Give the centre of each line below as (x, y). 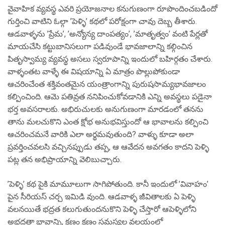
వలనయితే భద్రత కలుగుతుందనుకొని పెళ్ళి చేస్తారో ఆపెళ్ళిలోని (102, 209)
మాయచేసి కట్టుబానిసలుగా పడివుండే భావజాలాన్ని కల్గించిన (100, 46)
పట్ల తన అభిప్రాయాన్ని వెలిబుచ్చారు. (65, 159)
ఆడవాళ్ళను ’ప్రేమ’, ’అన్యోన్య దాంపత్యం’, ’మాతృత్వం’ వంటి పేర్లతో (108, 34)
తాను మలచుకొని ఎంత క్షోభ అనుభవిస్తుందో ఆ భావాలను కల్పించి (108, 122)
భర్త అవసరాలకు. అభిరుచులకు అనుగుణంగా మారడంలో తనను (105, 109)
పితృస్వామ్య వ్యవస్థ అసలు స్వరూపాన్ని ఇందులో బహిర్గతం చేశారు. (110, 59)
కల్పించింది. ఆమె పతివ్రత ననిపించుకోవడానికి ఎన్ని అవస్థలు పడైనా (110, 97)
